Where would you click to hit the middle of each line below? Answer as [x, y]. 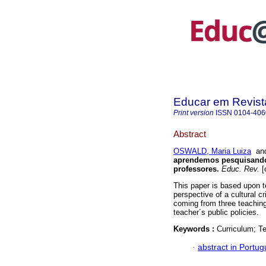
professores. [196, 169]
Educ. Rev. [239, 169]
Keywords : [195, 229]
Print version [194, 113]
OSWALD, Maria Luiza [212, 151]
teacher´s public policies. [216, 213]
